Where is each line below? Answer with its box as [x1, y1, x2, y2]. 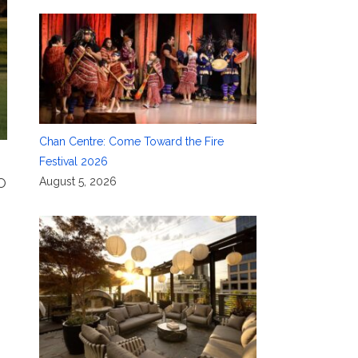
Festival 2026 [38, 155, 108, 169]
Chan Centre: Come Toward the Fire [38, 135, 224, 149]
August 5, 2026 [38, 175, 117, 189]
